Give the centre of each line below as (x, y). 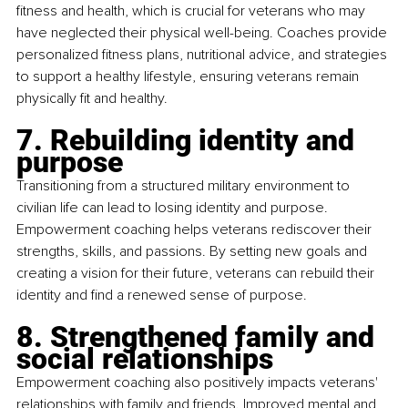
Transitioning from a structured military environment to (185, 186)
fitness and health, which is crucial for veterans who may (193, 11)
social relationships (145, 359)
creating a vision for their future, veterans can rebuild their (197, 274)
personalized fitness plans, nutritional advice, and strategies (204, 55)
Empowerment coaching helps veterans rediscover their (196, 230)
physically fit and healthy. (92, 99)
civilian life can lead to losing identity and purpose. (174, 208)
